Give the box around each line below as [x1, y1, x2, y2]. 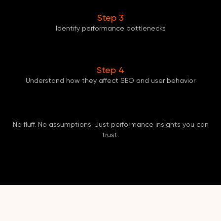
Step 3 [97, 13, 124, 23]
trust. [102, 131, 119, 139]
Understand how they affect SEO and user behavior [26, 77, 195, 84]
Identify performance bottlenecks [55, 25, 166, 32]
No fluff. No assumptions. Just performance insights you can [12, 121, 209, 128]
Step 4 [97, 66, 124, 75]
